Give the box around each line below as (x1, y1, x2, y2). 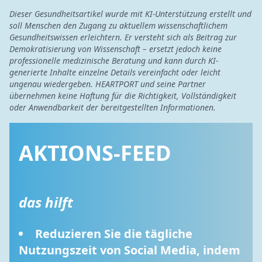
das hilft (19, 192, 73, 212)
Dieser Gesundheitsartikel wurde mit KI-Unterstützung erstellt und (9, 8, 251, 19)
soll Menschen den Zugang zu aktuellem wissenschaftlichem (9, 20, 227, 31)
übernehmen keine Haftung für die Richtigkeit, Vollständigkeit (9, 90, 236, 101)
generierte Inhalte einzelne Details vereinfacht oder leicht (9, 67, 220, 78)
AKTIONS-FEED (19, 139, 171, 167)
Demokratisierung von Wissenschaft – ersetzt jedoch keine (9, 43, 222, 54)
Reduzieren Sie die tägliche (35, 226, 192, 242)
